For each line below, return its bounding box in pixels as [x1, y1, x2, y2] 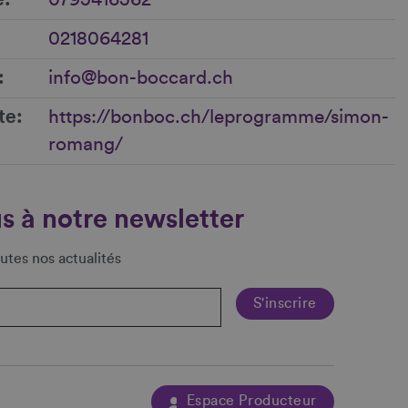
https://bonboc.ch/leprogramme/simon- [48, 107, 390, 127]
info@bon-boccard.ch [48, 68, 234, 88]
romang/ [48, 135, 124, 155]
